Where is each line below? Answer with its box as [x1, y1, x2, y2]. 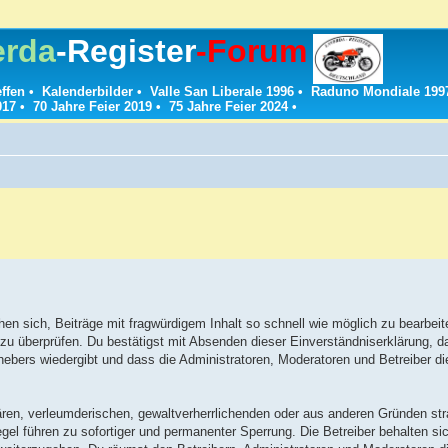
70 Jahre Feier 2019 [33, 99, 152, 115]
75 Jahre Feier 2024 [169, 99, 288, 115]
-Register [56, 33, 197, 69]
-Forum [196, 33, 308, 69]
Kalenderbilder [42, 84, 133, 100]
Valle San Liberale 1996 [150, 84, 294, 100]
